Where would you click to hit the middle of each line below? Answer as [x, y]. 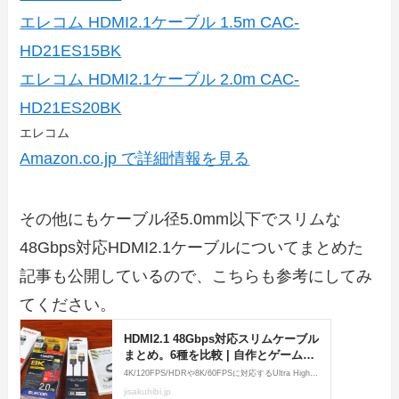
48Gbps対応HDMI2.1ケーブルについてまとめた [192, 247]
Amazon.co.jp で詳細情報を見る [135, 158]
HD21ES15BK [71, 50]
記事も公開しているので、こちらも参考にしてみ [196, 276]
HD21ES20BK [71, 107]
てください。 [68, 304]
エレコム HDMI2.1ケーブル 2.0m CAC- [160, 79]
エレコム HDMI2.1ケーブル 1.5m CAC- [160, 22]
